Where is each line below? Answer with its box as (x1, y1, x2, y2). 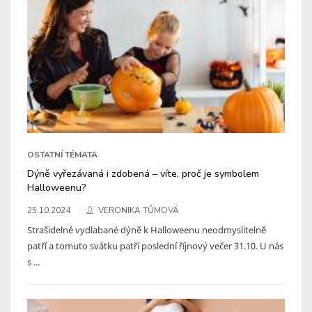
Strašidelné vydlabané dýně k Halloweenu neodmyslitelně (27, 223, 266, 236)
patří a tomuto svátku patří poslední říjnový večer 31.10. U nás (27, 239, 283, 252)
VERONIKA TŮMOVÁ (98, 204, 179, 216)
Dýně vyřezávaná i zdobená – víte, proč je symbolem (27, 166, 259, 180)
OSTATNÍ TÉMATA (27, 148, 97, 160)
